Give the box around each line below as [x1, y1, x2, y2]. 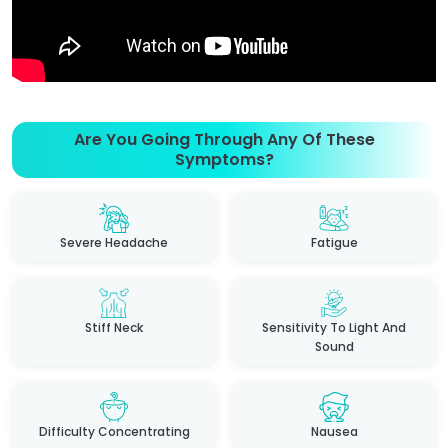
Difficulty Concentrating [38, 422, 190, 440]
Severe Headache [60, 233, 168, 251]
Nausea [310, 422, 358, 440]
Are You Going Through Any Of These [73, 127, 375, 151]
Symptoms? [174, 147, 274, 171]
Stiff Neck [85, 318, 143, 336]
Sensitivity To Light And [262, 318, 406, 336]
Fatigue [310, 233, 358, 251]
